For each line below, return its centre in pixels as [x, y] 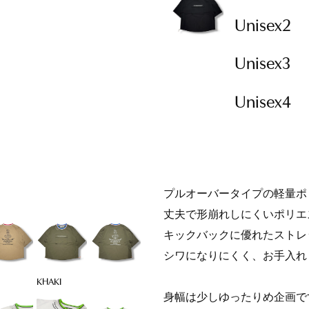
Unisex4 [263, 103]
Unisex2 [263, 26]
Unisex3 [263, 64]
